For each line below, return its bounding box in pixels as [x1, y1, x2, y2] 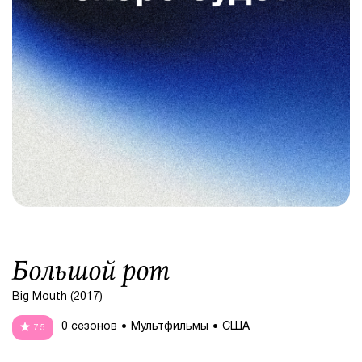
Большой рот [12, 251, 170, 289]
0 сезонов [61, 322, 117, 333]
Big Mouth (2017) [12, 291, 103, 302]
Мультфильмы [131, 322, 208, 333]
